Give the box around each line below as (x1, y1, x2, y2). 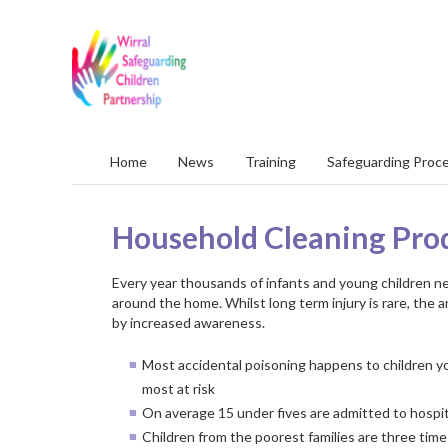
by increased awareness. (112, 314, 265, 331)
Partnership (201, 90, 276, 107)
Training (245, 153, 296, 170)
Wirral (201, 30, 239, 47)
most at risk (142, 380, 215, 397)
